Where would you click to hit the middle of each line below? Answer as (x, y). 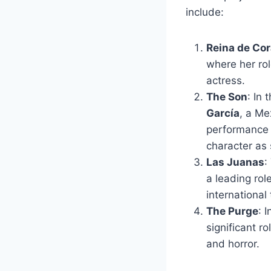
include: (205, 12)
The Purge (232, 211)
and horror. (233, 244)
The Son (227, 97)
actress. (226, 81)
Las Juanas (235, 162)
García (223, 113)
